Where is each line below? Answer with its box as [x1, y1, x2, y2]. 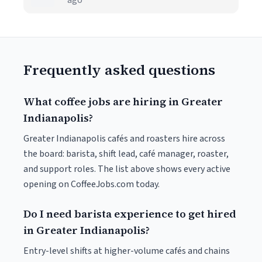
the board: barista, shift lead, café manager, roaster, [23, 147, 229, 160]
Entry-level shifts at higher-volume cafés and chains [23, 244, 230, 257]
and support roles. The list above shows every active [23, 163, 230, 175]
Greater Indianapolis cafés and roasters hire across [23, 132, 225, 145]
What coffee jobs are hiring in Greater [23, 94, 223, 109]
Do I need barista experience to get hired [23, 206, 236, 221]
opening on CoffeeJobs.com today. [23, 178, 160, 191]
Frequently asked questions [23, 60, 215, 80]
